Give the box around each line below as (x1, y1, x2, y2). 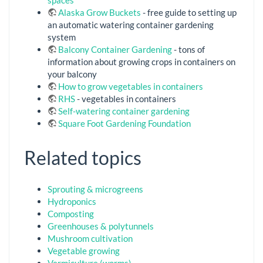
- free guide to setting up (141, 6, 237, 18)
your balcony (48, 68, 97, 79)
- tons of (172, 43, 205, 55)
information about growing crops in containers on (48, 56, 235, 67)
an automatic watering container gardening (48, 19, 214, 30)
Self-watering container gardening (58, 105, 190, 116)
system (48, 31, 76, 42)
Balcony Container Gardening (58, 43, 172, 55)
